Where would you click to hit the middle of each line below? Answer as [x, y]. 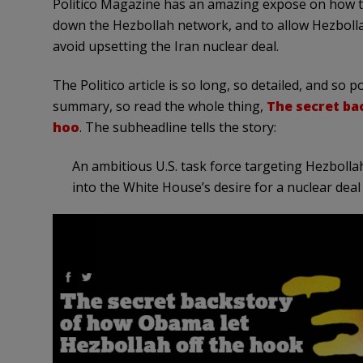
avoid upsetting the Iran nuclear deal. [165, 47]
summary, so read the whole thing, [159, 107]
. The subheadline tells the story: [177, 128]
